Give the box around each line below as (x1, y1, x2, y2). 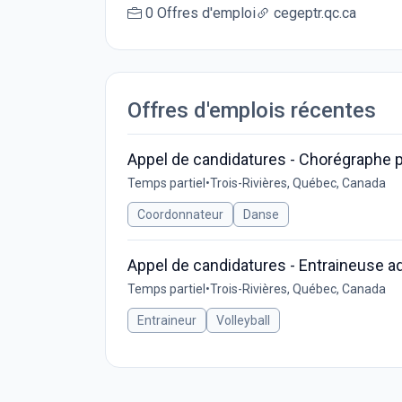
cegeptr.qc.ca (274, 4, 356, 22)
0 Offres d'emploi (145, 4, 256, 22)
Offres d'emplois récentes (127, 98, 376, 123)
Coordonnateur (137, 207, 223, 222)
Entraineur (137, 313, 197, 328)
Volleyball (216, 313, 270, 328)
